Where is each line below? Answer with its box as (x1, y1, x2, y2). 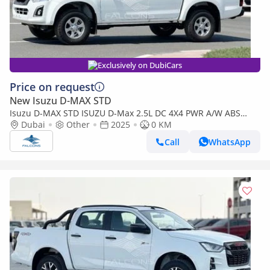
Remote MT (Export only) (10, 119, 108, 130)
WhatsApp (209, 136, 251, 148)
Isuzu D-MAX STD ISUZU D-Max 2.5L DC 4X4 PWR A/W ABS (10, 107, 240, 119)
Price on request (10, 80, 95, 94)
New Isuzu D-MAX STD (10, 94, 111, 107)
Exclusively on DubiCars (98, 60, 182, 71)
